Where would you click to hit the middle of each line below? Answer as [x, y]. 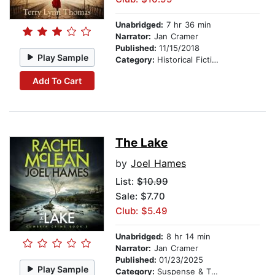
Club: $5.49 [141, 211]
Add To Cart [57, 80]
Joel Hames [158, 164]
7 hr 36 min [187, 25]
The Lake [141, 143]
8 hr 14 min [187, 237]
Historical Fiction [184, 60]
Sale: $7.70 [140, 196]
